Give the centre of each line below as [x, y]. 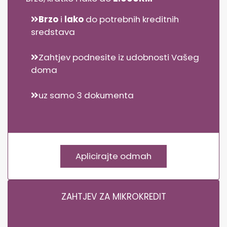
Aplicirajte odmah [136, 156]
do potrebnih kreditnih [131, 19]
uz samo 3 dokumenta [86, 95]
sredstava [53, 32]
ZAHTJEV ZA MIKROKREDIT [113, 196]
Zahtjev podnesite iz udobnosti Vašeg [119, 57]
